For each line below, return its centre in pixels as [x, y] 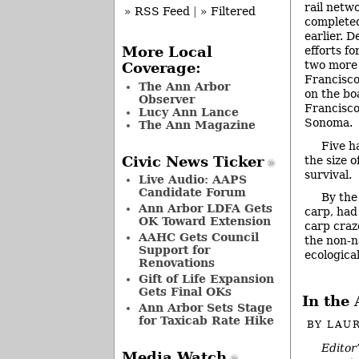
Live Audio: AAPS [192, 180]
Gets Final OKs [185, 292]
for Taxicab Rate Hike [206, 321]
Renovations [176, 263]
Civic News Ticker [192, 161]
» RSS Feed [157, 12]
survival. [328, 174]
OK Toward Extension [204, 222]
